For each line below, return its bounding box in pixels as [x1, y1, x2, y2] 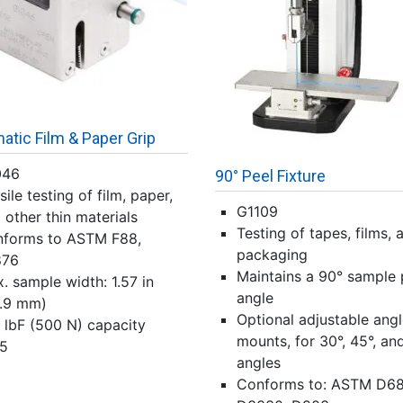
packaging [237, 246, 308, 264]
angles [237, 354, 281, 372]
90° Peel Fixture [215, 166, 326, 185]
